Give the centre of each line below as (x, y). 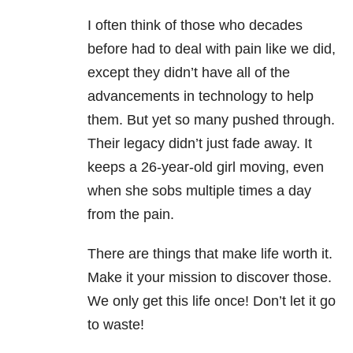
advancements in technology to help (201, 97)
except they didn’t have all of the (189, 73)
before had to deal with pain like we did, (212, 49)
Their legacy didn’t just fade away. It (200, 144)
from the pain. (131, 215)
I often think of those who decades (195, 26)
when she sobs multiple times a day (199, 191)
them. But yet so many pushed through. (211, 120)
